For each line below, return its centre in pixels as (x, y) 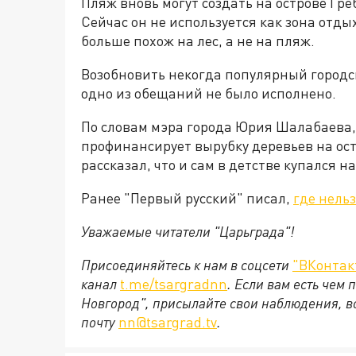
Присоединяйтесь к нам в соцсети (187, 265)
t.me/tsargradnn (174, 284)
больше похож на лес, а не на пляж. (198, 41)
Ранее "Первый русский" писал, (187, 198)
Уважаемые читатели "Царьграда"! (188, 231)
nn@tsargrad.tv (168, 322)
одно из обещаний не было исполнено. (209, 93)
